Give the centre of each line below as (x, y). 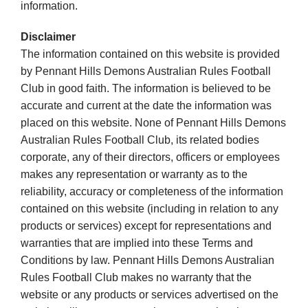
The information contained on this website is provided (150, 54)
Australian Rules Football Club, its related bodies (140, 140)
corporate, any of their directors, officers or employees (150, 157)
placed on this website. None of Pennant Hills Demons (153, 123)
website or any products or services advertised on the (149, 295)
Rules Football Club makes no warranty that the (136, 278)
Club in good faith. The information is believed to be (145, 89)
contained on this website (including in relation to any (149, 209)
